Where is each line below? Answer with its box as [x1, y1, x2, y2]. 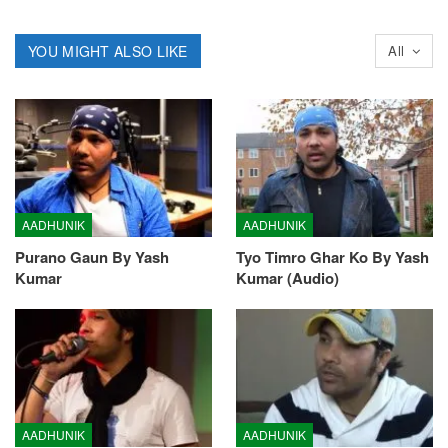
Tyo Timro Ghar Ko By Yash [236, 246, 429, 269]
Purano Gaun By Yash [15, 246, 169, 269]
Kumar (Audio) [236, 267, 339, 290]
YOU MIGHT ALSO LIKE [28, 40, 188, 61]
